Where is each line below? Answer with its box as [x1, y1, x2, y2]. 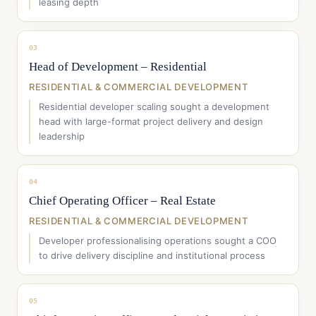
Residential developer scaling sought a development [39, 101, 269, 112]
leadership [39, 130, 85, 142]
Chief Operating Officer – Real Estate [29, 194, 216, 207]
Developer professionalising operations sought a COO [39, 235, 276, 246]
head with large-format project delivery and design [39, 116, 263, 127]
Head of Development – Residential [29, 60, 207, 73]
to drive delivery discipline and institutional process [39, 250, 265, 261]
